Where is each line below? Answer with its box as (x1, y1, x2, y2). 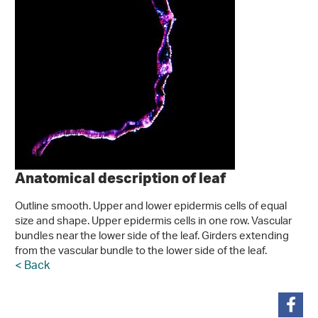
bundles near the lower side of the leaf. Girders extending (15, 226, 289, 248)
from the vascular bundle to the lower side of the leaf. (15, 241, 267, 263)
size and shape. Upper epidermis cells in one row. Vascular (15, 211, 292, 233)
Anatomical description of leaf (15, 168, 226, 187)
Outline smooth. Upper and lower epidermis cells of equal (15, 196, 287, 218)
